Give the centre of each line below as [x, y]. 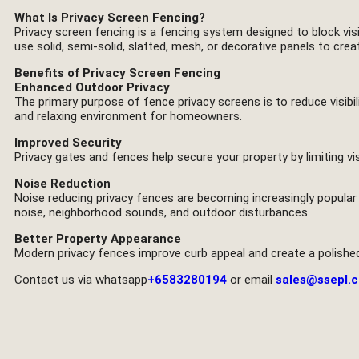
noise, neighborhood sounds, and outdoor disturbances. [162, 212]
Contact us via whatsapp [81, 280]
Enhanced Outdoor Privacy [92, 87]
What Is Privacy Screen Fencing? [110, 18]
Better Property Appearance [98, 239]
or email [251, 280]
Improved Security [68, 143]
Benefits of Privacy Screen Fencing [117, 73]
